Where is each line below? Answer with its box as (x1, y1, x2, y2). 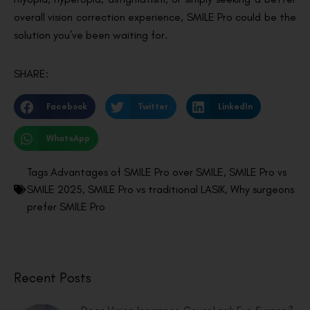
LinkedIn (218, 101, 253, 111)
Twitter (137, 101, 168, 111)
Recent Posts (14, 269, 91, 286)
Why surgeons (230, 183, 294, 197)
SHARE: (14, 67, 48, 81)
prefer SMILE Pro (27, 200, 105, 214)
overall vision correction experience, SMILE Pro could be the (14, 10, 296, 24)
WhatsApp (46, 133, 90, 143)
